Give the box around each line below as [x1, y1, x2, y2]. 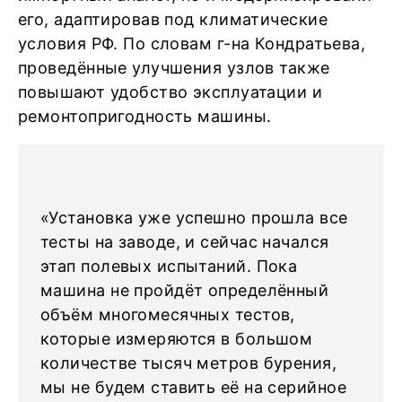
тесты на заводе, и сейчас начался [40, 232, 329, 251]
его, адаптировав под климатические [18, 10, 328, 29]
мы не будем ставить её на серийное [40, 378, 346, 397]
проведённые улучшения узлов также [18, 58, 330, 77]
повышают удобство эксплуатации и [18, 83, 323, 101]
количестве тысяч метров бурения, [40, 354, 337, 372]
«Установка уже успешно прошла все [40, 208, 348, 227]
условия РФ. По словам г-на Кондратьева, [18, 34, 366, 53]
